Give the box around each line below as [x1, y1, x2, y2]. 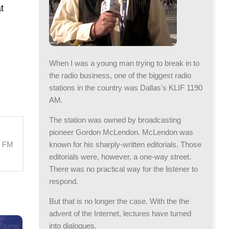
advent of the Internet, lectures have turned [49, 209, 191, 218]
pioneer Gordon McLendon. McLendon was [49, 128, 193, 137]
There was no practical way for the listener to [49, 165, 198, 174]
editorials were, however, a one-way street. [49, 152, 191, 162]
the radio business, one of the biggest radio [49, 71, 191, 80]
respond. [49, 177, 78, 186]
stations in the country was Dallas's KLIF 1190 [49, 83, 202, 93]
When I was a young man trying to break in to [49, 59, 199, 68]
